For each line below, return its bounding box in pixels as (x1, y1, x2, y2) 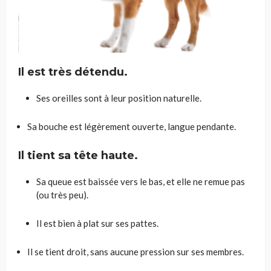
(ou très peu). (36, 189, 88, 201)
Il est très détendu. (18, 65, 128, 79)
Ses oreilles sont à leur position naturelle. (36, 93, 201, 104)
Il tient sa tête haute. (18, 149, 138, 163)
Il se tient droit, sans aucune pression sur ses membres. (27, 246, 244, 258)
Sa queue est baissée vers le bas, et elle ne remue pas (36, 176, 245, 188)
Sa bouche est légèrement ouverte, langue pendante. (27, 121, 236, 132)
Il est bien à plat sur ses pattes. (36, 218, 158, 229)
